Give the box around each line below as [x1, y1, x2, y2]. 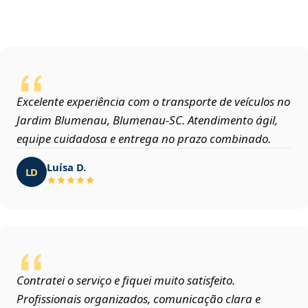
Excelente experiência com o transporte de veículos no [16, 93, 290, 110]
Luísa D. [47, 159, 86, 174]
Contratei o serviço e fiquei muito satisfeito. [16, 272, 235, 289]
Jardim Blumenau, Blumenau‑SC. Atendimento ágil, [16, 112, 278, 129]
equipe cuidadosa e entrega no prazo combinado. [16, 131, 271, 147]
